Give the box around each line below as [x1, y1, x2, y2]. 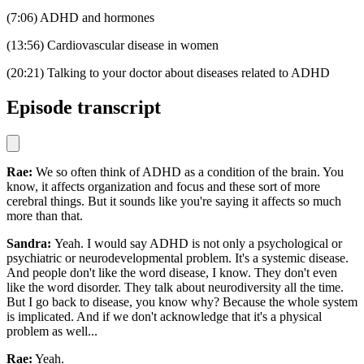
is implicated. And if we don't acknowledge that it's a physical [6, 310, 322, 324]
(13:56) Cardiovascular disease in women [6, 38, 219, 53]
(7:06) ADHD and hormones [6, 11, 158, 25]
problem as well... [6, 324, 97, 339]
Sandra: [6, 236, 54, 251]
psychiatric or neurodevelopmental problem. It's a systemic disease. [6, 251, 349, 266]
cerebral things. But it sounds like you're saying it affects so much [6, 194, 341, 209]
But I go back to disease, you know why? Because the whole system [6, 295, 357, 310]
